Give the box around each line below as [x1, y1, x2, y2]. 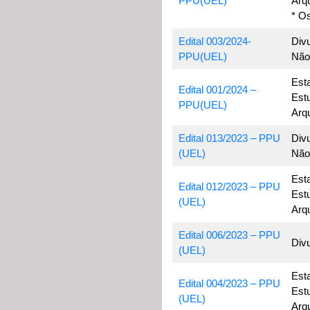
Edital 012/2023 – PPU [178, 181, 280, 192]
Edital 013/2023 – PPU [178, 132, 280, 144]
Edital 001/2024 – [178, 84, 256, 95]
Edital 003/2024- [178, 35, 251, 47]
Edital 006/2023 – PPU [178, 229, 280, 241]
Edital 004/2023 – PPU [178, 277, 280, 289]
